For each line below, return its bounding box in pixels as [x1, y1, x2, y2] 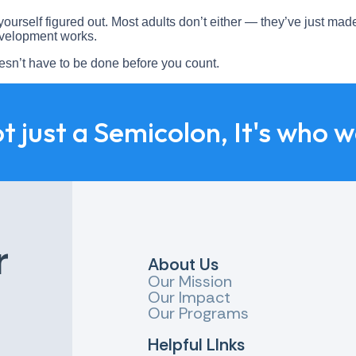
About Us [148, 253, 219, 277]
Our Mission [148, 271, 233, 292]
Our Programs [148, 303, 250, 324]
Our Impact [148, 287, 231, 308]
